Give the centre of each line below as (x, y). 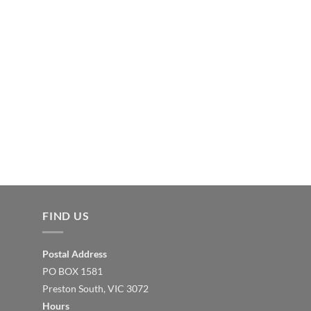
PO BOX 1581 (73, 271)
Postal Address (75, 254)
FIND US (66, 215)
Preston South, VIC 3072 (95, 289)
